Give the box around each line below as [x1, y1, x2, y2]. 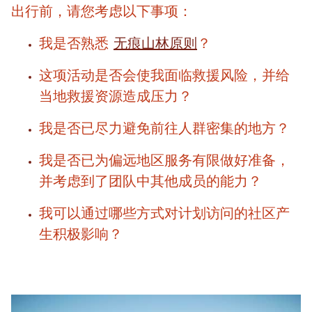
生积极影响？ [39, 225, 123, 242]
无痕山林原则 [114, 34, 197, 52]
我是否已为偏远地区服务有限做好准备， [39, 151, 290, 169]
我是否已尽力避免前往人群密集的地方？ [39, 119, 290, 136]
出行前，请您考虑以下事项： [11, 2, 192, 19]
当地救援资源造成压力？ [39, 87, 192, 104]
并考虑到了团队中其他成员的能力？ [39, 172, 262, 189]
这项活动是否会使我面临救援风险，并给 [39, 66, 290, 84]
